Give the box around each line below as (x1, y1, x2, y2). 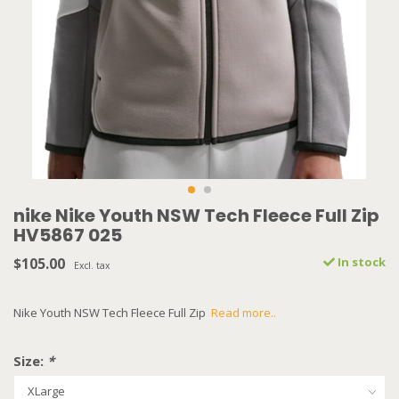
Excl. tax (74, 259, 110, 273)
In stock (335, 254, 386, 271)
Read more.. (211, 305, 276, 322)
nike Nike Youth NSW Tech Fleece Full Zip (13, 203, 379, 229)
